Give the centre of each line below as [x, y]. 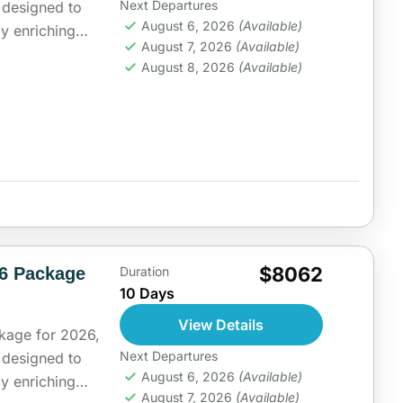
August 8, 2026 [189, 67]
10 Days [147, 294]
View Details [221, 325]
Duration [144, 272]
